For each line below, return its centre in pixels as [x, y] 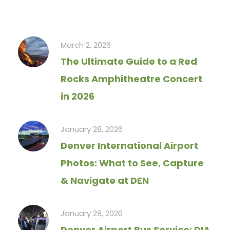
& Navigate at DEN [105, 180]
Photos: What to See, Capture [132, 163]
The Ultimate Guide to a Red [129, 61]
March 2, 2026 [86, 45]
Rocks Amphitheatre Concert [131, 79]
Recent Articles [60, 12]
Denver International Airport [129, 146]
